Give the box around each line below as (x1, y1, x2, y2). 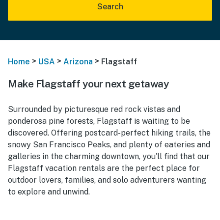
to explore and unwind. (8, 187, 90, 196)
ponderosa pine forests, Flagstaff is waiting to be (8, 116, 190, 126)
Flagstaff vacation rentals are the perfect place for (8, 163, 200, 173)
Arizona (63, 57, 93, 66)
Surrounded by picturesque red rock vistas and (8, 104, 180, 114)
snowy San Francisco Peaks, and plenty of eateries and (8, 139, 210, 149)
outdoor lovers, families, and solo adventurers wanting (8, 175, 206, 185)
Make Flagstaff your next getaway (8, 77, 169, 90)
